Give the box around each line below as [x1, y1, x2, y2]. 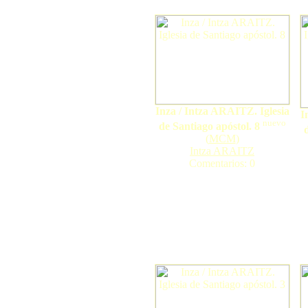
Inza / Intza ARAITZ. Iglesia [155, 105, 289, 117]
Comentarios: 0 [189, 157, 255, 170]
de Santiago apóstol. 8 [158, 120, 260, 133]
